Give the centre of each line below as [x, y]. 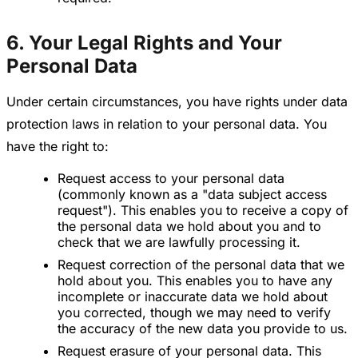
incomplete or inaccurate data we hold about [193, 297]
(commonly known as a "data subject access [192, 195]
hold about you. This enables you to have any [195, 281]
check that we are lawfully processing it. [179, 243]
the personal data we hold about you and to [189, 227]
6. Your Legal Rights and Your [144, 43]
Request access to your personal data [171, 179]
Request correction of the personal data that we [201, 265]
